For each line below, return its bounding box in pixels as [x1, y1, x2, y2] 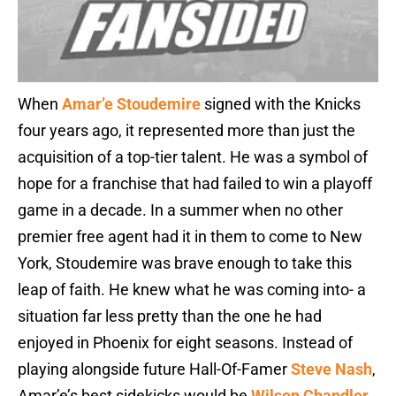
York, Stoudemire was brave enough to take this [18, 254, 352, 273]
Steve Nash [291, 360, 372, 379]
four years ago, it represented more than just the [18, 121, 355, 141]
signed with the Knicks [201, 95, 361, 114]
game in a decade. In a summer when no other [18, 201, 343, 220]
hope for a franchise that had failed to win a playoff [18, 174, 372, 194]
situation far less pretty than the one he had [18, 307, 322, 326]
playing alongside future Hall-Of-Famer [18, 360, 291, 379]
